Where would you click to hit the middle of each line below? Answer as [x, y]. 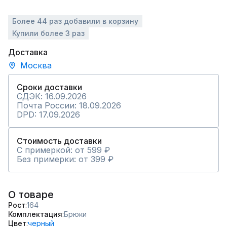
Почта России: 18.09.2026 [69, 105]
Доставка [28, 52]
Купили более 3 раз [48, 33]
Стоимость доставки [59, 141]
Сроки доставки [49, 87]
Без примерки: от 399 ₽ [65, 159]
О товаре [31, 195]
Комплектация [35, 214]
